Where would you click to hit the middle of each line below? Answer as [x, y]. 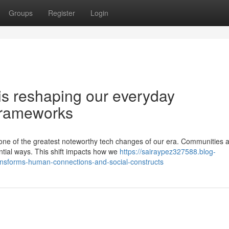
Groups [21, 13]
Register [62, 13]
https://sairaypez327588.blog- [168, 151]
